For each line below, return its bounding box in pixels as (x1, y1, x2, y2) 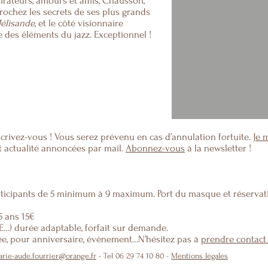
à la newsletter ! (185, 142, 251, 154)
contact (236, 233, 266, 245)
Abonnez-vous (126, 142, 185, 154)
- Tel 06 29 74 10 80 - (96, 251, 171, 260)
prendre (201, 233, 236, 245)
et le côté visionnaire (38, 17, 123, 29)
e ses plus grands (80, 6, 150, 17)
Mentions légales (171, 251, 228, 260)
